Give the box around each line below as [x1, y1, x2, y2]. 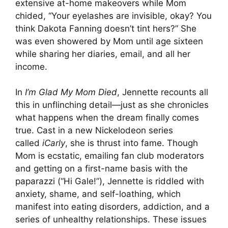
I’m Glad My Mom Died [25, 87, 117, 97]
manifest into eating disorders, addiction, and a [15, 202, 210, 212]
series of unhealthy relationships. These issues [15, 214, 207, 224]
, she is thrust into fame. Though [65, 138, 198, 148]
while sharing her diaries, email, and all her [15, 49, 190, 59]
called [15, 138, 42, 148]
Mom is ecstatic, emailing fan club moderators [15, 151, 204, 161]
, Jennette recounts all [117, 87, 208, 97]
